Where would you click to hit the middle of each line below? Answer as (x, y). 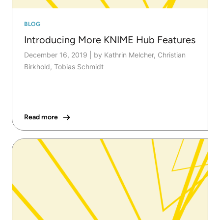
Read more (41, 117)
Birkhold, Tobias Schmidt (64, 66)
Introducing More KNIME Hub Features (110, 40)
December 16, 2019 (56, 55)
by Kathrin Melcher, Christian (140, 55)
